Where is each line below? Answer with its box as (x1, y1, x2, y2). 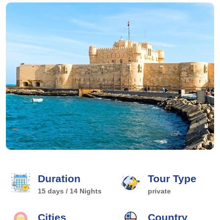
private (148, 187, 171, 195)
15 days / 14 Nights (38, 187, 102, 195)
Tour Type (148, 173, 196, 184)
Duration (38, 173, 81, 184)
